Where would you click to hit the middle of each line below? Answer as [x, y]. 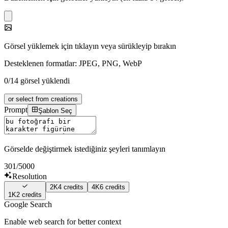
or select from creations [43, 99]
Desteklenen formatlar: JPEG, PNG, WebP [73, 64]
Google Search [28, 205]
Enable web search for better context [63, 222]
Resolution [30, 176]
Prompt [16, 110]
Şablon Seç [55, 110]
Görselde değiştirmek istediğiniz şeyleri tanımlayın [85, 149]
